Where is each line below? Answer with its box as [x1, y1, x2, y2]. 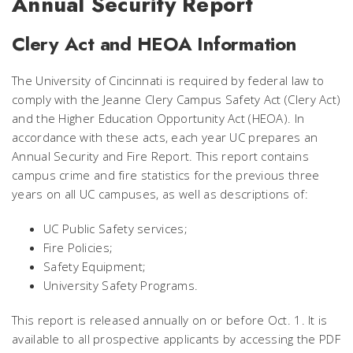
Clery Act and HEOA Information [12, 29, 296, 58]
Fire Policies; [43, 239, 113, 255]
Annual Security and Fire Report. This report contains [12, 147, 309, 164]
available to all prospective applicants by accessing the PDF [12, 330, 340, 347]
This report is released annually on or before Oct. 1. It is [12, 311, 328, 328]
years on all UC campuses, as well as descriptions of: [12, 185, 308, 202]
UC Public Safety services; [43, 220, 188, 236]
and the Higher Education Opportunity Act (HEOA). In [12, 110, 305, 126]
